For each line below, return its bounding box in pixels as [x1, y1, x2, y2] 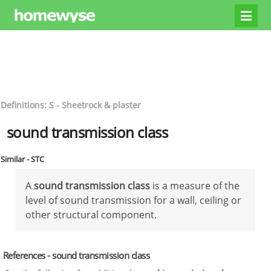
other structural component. [25, 207, 157, 221]
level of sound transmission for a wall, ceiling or [25, 193, 241, 207]
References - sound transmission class [2, 249, 150, 261]
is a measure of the [150, 178, 240, 192]
